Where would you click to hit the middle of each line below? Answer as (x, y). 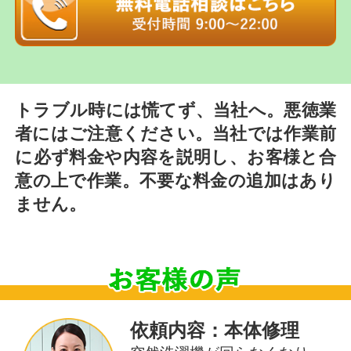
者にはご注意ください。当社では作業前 (175, 134)
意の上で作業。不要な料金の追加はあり (175, 181)
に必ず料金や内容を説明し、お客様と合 (175, 157)
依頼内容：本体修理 (215, 330)
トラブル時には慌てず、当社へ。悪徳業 (175, 110)
